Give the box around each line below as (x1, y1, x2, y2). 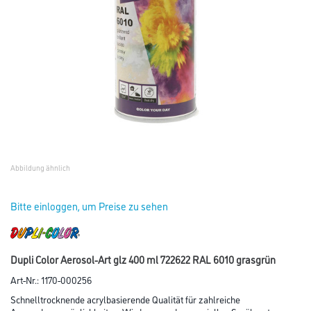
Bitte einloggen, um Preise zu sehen (10, 199, 168, 213)
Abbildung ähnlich (10, 162, 70, 173)
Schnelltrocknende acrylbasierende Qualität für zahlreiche (10, 292, 240, 305)
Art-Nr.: (10, 272, 41, 286)
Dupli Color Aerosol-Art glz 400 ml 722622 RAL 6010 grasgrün (10, 251, 276, 267)
